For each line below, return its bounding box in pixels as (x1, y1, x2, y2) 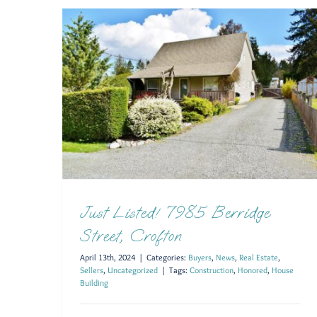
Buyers (188, 252, 212, 263)
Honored (238, 265, 267, 276)
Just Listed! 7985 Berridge (80, 202, 270, 224)
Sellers (80, 265, 103, 276)
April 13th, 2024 (80, 252, 135, 263)
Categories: (146, 252, 188, 263)
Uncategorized (108, 265, 158, 276)
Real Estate (239, 252, 278, 263)
